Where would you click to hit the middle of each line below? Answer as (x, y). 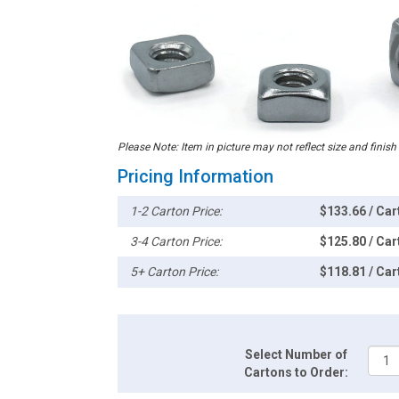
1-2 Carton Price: (176, 212)
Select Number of (297, 355)
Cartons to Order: (297, 373)
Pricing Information (195, 177)
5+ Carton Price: (175, 272)
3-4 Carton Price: (176, 242)
